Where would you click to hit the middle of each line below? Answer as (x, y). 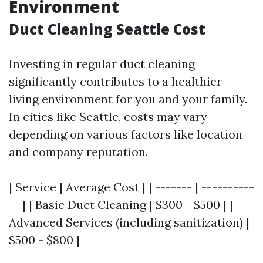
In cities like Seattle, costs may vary (108, 117)
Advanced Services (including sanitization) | (129, 222)
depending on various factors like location (126, 134)
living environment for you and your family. (128, 99)
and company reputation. (78, 152)
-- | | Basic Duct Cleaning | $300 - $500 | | (121, 205)
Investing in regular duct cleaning (102, 64)
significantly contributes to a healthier (115, 81)
